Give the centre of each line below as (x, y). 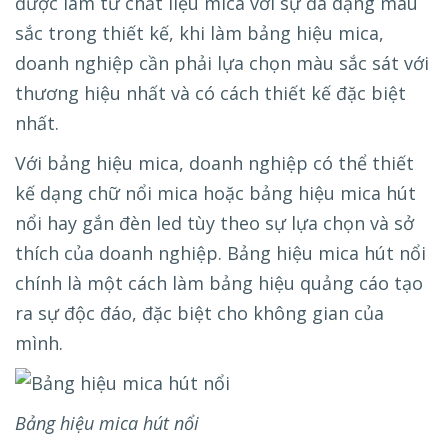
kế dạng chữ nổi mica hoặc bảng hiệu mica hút (215, 193)
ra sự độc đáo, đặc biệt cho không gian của (199, 313)
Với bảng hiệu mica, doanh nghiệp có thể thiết (214, 163)
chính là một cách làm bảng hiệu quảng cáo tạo (219, 283)
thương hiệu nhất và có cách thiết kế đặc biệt (210, 93)
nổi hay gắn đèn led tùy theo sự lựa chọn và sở (214, 223)
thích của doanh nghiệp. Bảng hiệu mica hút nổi (220, 253)
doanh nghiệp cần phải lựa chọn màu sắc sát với (222, 63)
